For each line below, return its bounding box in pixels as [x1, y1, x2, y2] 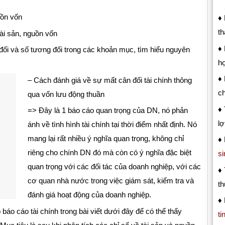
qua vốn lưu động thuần [27, 89, 104, 98]
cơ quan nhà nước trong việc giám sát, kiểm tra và [27, 176, 194, 185]
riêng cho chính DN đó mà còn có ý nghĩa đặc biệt [27, 148, 191, 157]
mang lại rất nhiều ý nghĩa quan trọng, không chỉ [27, 134, 184, 143]
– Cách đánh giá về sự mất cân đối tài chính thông [27, 75, 192, 84]
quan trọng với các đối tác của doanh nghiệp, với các [27, 162, 201, 171]
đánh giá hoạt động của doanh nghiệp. [27, 190, 151, 199]
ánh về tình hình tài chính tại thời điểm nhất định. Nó [27, 120, 197, 129]
